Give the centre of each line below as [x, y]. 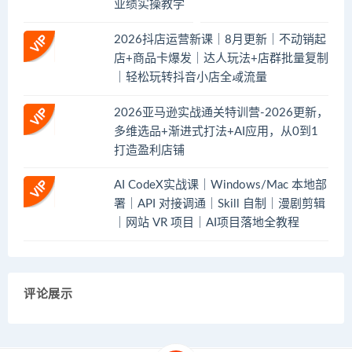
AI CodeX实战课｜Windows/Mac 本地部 [220, 185]
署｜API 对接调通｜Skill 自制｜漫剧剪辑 [220, 204]
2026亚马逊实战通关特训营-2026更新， [221, 112]
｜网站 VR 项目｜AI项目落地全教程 [207, 223]
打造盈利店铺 [149, 150]
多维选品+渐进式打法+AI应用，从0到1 [216, 131]
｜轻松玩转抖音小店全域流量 [191, 77]
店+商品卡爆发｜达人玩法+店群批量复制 [221, 58]
